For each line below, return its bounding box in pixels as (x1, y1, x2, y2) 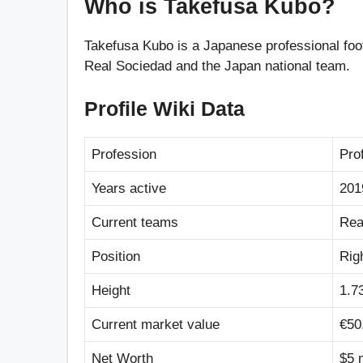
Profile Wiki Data (84, 97, 250, 121)
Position (92, 249, 140, 265)
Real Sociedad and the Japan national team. (84, 58, 350, 74)
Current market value (92, 317, 220, 333)
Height (92, 283, 130, 299)
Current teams (92, 215, 178, 231)
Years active (92, 181, 166, 197)
